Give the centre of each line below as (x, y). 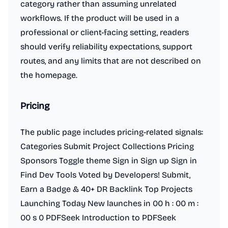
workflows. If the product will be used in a (100, 18)
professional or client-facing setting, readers (105, 32)
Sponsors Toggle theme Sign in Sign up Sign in (109, 161)
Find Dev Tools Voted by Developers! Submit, (105, 175)
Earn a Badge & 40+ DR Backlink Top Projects (106, 189)
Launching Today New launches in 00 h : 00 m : (109, 203)
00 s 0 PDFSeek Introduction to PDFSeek (98, 218)
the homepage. (49, 75)
